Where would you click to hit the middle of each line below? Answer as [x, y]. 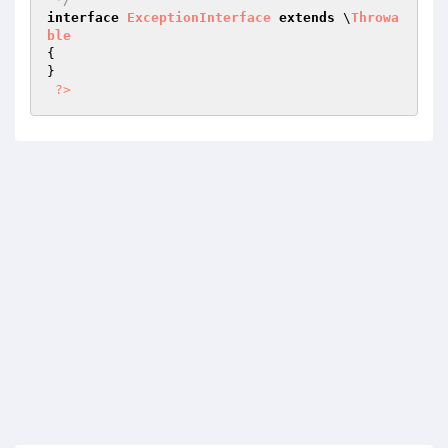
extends [307, 17]
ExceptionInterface [199, 17]
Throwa [375, 17]
